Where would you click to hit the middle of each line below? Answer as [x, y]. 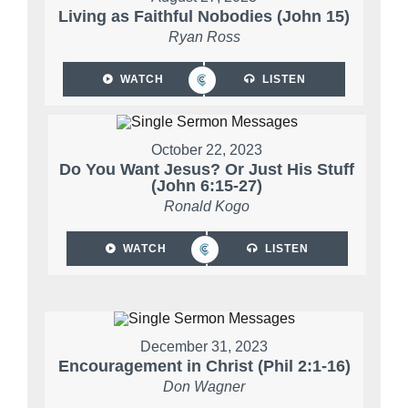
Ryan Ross [204, 37]
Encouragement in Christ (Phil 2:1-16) [204, 367]
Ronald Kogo [207, 207]
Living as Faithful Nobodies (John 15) [204, 17]
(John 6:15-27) [207, 186]
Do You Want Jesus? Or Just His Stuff [207, 170]
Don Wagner [204, 387]
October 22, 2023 [207, 150]
